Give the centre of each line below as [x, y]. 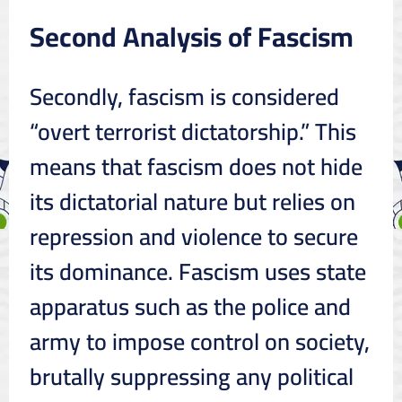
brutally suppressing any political [191, 376]
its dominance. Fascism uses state [197, 271]
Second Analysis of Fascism [191, 36]
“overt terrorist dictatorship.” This [192, 131]
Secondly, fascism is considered [184, 96]
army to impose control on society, [199, 341]
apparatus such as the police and [190, 306]
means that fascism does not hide [196, 166]
